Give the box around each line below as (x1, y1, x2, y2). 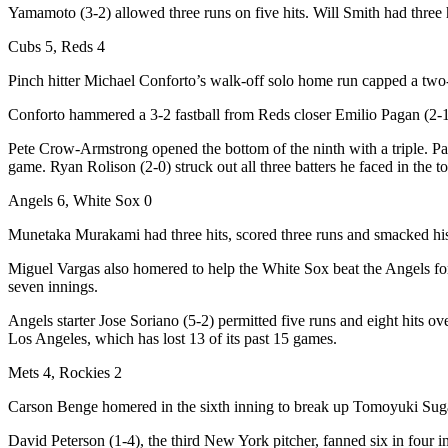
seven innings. (8, 277, 98, 295)
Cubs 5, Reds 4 (8, 37, 105, 55)
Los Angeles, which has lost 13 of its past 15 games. (8, 329, 337, 347)
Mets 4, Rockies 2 (8, 363, 122, 381)
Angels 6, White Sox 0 (8, 191, 152, 209)
